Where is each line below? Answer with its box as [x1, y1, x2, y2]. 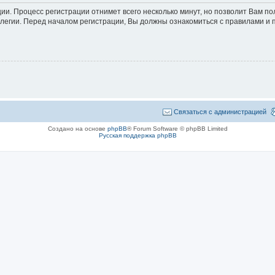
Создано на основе [47, 125, 107, 132]
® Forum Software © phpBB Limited [126, 125, 228, 132]
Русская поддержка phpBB [98, 131, 177, 139]
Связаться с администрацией [174, 107, 266, 115]
